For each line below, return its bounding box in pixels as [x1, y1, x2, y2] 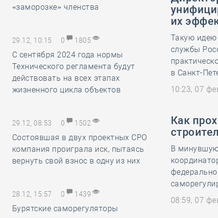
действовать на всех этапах [12, 73, 120, 83]
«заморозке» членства [12, 2, 99, 12]
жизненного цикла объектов [12, 85, 121, 94]
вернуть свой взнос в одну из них [12, 156, 141, 165]
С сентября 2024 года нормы [12, 50, 123, 59]
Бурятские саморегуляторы [12, 204, 118, 213]
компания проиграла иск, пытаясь [12, 145, 145, 154]
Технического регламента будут [12, 62, 135, 71]
